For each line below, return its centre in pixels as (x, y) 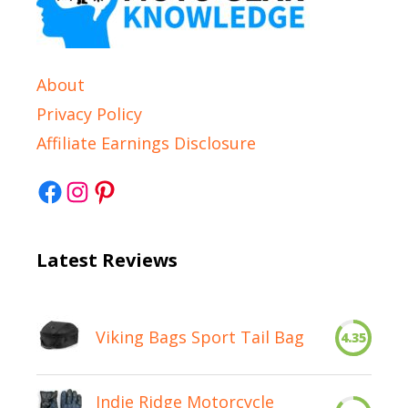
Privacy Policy (89, 114)
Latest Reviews (107, 260)
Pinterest (137, 190)
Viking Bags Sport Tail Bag (200, 337)
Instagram (115, 190)
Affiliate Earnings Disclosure (146, 143)
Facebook (83, 190)
